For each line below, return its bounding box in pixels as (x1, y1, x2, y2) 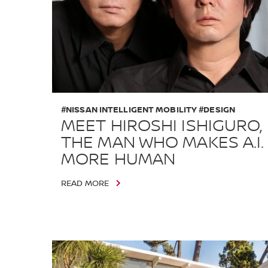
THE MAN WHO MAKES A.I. (61, 132, 264, 153)
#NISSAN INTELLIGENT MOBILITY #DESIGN (61, 104, 235, 115)
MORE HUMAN (61, 149, 176, 170)
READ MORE (61, 178, 109, 188)
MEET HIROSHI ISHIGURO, (61, 115, 262, 136)
